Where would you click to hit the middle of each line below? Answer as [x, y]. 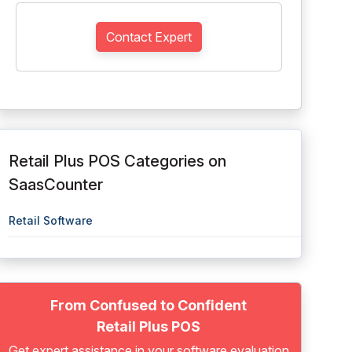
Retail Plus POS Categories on [117, 161]
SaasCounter [55, 185]
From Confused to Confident [149, 305]
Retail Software [50, 220]
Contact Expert [148, 37]
